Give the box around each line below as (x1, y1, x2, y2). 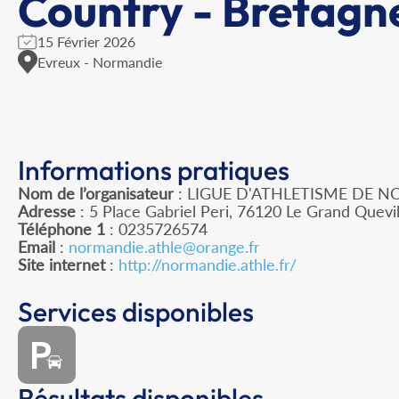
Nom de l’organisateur (18, 183, 174, 204)
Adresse (18, 201, 76, 222)
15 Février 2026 (37, 33, 135, 50)
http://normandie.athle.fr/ (118, 255, 297, 275)
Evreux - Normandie (37, 53, 162, 70)
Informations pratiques (18, 153, 289, 188)
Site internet (18, 255, 105, 275)
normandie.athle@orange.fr (69, 237, 260, 257)
